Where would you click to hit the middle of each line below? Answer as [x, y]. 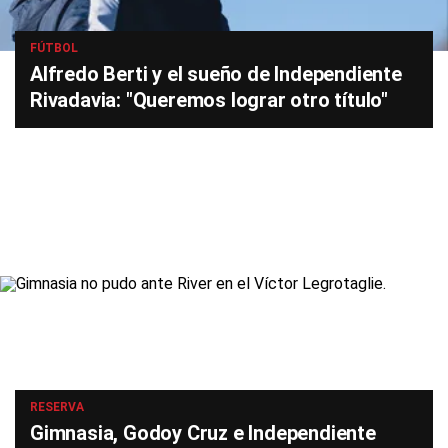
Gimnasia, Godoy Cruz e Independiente [203, 433]
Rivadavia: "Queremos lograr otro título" [209, 100]
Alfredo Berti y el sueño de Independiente [216, 74]
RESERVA [57, 407]
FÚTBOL [54, 48]
